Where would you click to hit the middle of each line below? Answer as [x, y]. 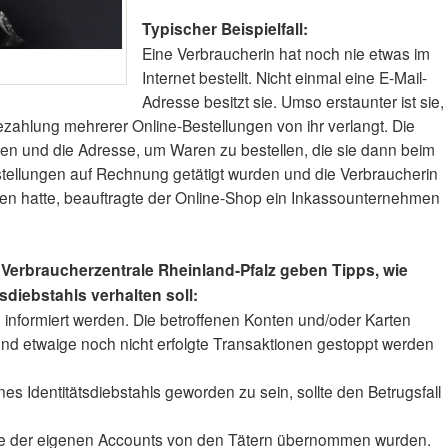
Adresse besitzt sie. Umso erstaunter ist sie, [293, 101]
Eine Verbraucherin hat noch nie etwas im [286, 53]
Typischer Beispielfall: [225, 29]
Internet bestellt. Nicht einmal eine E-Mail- [285, 77]
